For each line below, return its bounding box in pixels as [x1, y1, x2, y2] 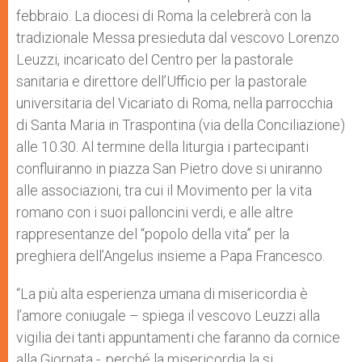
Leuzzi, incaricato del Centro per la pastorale [16, 50, 293, 68]
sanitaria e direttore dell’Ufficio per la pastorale [16, 72, 307, 90]
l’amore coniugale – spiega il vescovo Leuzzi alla [16, 306, 320, 324]
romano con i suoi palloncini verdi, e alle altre [16, 203, 293, 221]
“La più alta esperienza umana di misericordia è [16, 284, 308, 302]
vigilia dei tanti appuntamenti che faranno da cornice [16, 328, 340, 346]
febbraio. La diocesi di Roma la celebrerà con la [16, 6, 311, 24]
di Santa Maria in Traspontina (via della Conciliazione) [16, 116, 345, 133]
